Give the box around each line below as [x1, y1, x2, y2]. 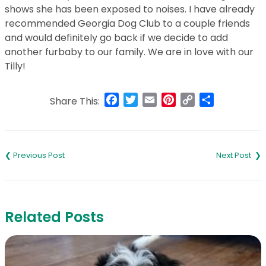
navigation [4, 145, 86, 166]
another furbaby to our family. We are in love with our [5, 45, 254, 59]
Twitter [138, 92, 172, 106]
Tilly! [5, 59, 26, 73]
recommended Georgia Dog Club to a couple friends [5, 16, 250, 30]
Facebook [119, 92, 166, 106]
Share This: [50, 94, 100, 108]
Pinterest [176, 92, 218, 106]
